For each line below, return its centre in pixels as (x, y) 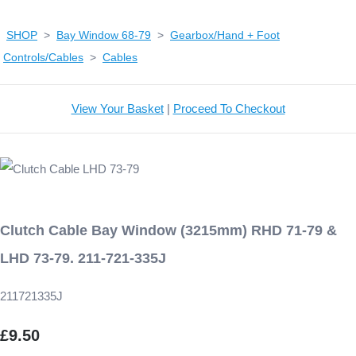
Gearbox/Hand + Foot (225, 35)
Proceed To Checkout (229, 109)
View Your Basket (117, 109)
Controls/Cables (43, 58)
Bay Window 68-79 (104, 35)
